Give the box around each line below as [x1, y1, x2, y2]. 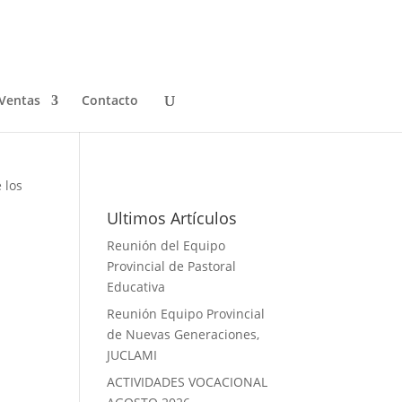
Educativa [107, 278, 166, 295]
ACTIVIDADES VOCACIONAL [107, 373, 268, 390]
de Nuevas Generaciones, [107, 326, 260, 343]
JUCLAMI [107, 346, 158, 363]
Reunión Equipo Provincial [107, 305, 266, 322]
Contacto [82, 92, 138, 109]
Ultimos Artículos [107, 207, 238, 229]
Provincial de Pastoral [107, 258, 237, 275]
